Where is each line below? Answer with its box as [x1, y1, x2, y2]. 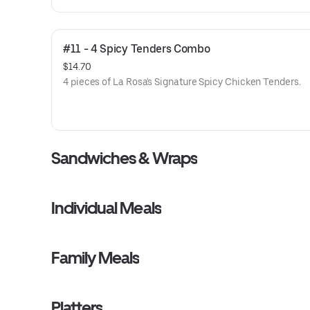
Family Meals [51, 248, 140, 268]
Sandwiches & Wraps [51, 148, 197, 168]
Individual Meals [51, 198, 161, 218]
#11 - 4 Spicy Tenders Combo [63, 42, 210, 55]
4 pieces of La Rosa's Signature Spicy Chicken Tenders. [63, 76, 301, 87]
